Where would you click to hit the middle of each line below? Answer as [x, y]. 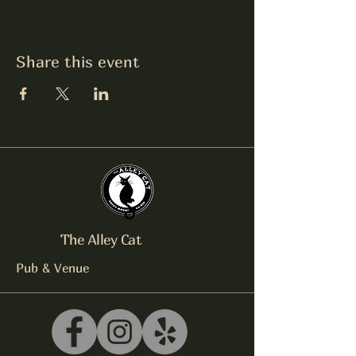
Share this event [78, 62]
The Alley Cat [101, 240]
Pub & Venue [52, 268]
